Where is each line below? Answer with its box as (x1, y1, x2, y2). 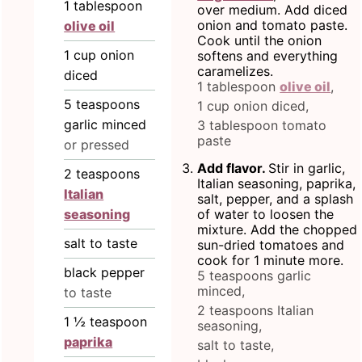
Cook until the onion (197, 32, 322, 49)
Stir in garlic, (268, 160, 346, 177)
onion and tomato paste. (197, 17, 348, 34)
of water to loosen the (197, 206, 335, 223)
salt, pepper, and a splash (197, 191, 354, 208)
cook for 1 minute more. (197, 252, 344, 269)
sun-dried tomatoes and (197, 237, 345, 254)
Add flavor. (197, 160, 269, 177)
